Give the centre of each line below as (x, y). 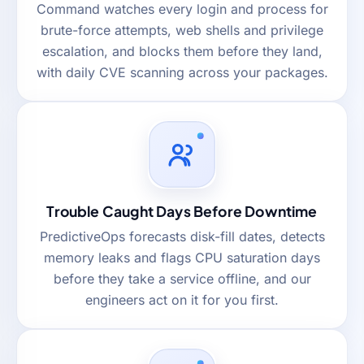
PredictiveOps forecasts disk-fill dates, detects (182, 236)
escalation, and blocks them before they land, (182, 51)
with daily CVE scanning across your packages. (182, 72)
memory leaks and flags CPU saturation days (182, 257)
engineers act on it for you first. (182, 299)
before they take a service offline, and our (182, 278)
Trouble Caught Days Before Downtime (182, 211)
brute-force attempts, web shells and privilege (182, 30)
